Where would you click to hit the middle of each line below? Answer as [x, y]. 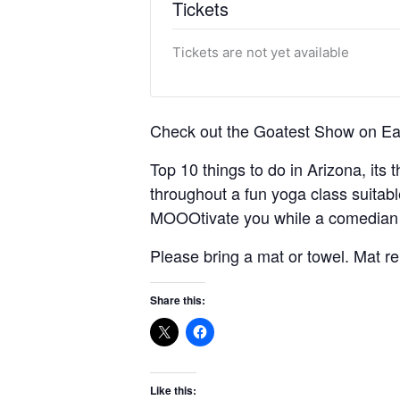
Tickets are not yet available [261, 52]
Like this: [173, 390]
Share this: [178, 300]
